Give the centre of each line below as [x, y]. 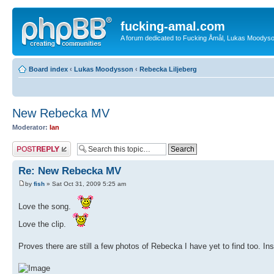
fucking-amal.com [173, 26]
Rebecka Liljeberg [168, 69]
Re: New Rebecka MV [70, 171]
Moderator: [30, 127]
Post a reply [30, 145]
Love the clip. [43, 224]
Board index [48, 69]
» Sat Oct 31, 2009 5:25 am [85, 184]
